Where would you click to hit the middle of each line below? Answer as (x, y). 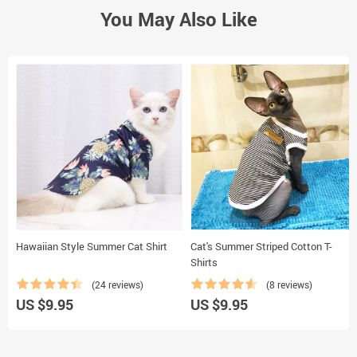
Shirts (204, 262)
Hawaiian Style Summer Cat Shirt (92, 246)
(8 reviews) (289, 284)
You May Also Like (178, 19)
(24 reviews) (118, 284)
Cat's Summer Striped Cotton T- (261, 246)
